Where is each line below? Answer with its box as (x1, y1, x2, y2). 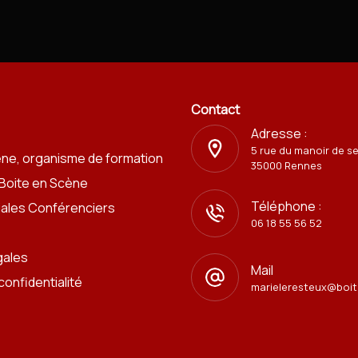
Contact (191, 101, 240, 119)
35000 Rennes (251, 158, 322, 173)
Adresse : (251, 125, 308, 143)
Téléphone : (251, 197, 322, 215)
